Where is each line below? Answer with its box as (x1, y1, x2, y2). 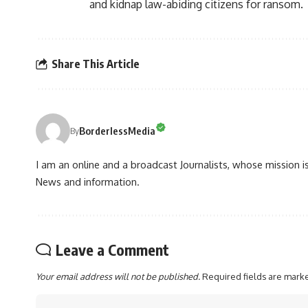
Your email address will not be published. (36, 271, 200, 283)
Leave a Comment (56, 240, 169, 260)
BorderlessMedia (79, 124, 155, 137)
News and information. (36, 175, 140, 188)
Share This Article (52, 56, 140, 71)
